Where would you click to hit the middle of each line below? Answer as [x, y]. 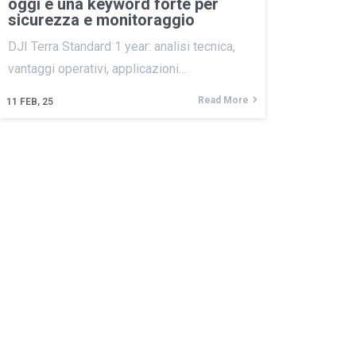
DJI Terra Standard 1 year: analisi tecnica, [122, 47]
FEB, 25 [37, 102]
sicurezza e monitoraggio [101, 20]
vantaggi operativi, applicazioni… [97, 69]
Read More [223, 101]
